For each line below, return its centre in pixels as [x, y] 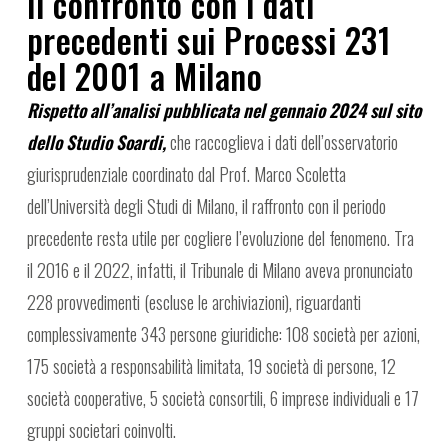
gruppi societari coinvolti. [101, 430]
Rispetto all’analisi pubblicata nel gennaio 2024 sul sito [223, 110]
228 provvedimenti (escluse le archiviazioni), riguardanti [193, 302]
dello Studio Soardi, [96, 142]
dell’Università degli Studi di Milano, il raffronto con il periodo [206, 206]
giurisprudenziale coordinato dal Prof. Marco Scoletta [186, 174]
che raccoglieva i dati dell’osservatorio [281, 142]
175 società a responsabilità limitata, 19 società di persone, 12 [211, 366]
